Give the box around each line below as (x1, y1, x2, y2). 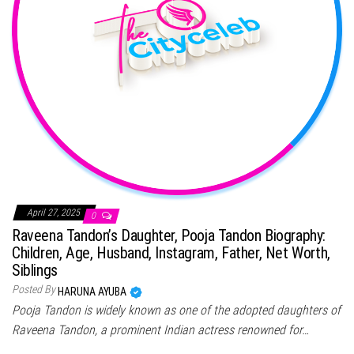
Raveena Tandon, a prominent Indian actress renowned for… (12, 322, 309, 337)
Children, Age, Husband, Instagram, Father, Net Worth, (12, 243, 330, 262)
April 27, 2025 (27, 206, 82, 218)
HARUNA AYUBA (58, 284, 129, 298)
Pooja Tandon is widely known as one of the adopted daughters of (12, 302, 341, 318)
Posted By (12, 282, 55, 296)
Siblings (12, 260, 58, 280)
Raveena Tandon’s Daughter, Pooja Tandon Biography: (12, 225, 326, 245)
